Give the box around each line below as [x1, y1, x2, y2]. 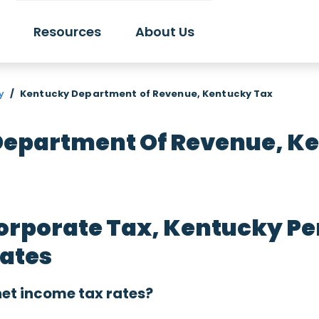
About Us [135, 22, 195, 41]
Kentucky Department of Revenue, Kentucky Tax [20, 87, 273, 100]
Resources [33, 22, 102, 41]
